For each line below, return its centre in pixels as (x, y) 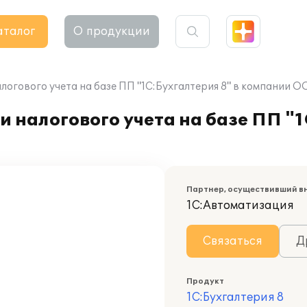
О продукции (112, 32)
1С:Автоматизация (240, 206)
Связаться (233, 241)
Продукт (205, 281)
